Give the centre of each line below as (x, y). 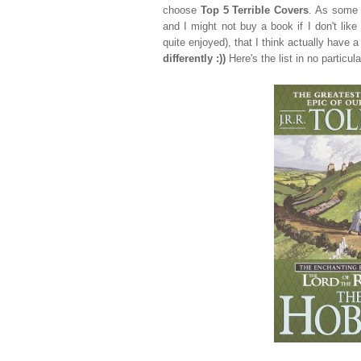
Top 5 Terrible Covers (255, 11)
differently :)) (194, 59)
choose (182, 11)
